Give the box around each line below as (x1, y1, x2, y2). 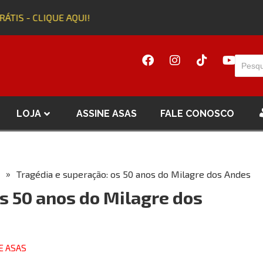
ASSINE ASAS (76, 107, 137, 119)
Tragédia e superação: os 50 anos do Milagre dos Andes (16, 168, 253, 180)
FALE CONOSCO (160, 107, 234, 119)
